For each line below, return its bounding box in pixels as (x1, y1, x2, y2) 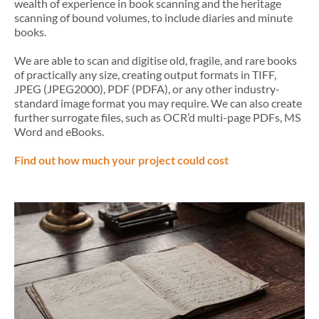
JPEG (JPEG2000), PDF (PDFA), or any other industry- (14, 82, 280, 96)
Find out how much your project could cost (14, 153, 229, 167)
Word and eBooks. (14, 125, 104, 139)
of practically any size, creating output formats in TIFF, (14, 68, 276, 82)
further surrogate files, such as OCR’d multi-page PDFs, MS (14, 110, 300, 125)
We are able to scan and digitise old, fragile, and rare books (14, 53, 297, 68)
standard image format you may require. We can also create (14, 96, 302, 110)
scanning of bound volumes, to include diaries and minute (14, 11, 293, 25)
